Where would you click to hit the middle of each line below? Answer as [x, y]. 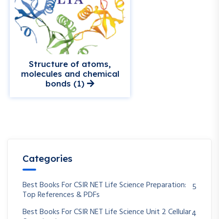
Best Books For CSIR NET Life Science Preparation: [104, 186]
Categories [47, 159]
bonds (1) [66, 84]
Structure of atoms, [70, 64]
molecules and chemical [70, 74]
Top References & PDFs [61, 195]
